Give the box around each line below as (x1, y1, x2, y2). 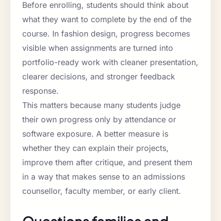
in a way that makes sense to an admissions (22, 172, 185, 182)
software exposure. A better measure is (22, 129, 168, 139)
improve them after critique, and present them (22, 157, 192, 168)
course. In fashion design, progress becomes (22, 29, 190, 39)
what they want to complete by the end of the (22, 14, 191, 25)
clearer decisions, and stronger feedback (22, 72, 175, 82)
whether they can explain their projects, (22, 143, 169, 153)
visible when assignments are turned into (22, 43, 173, 53)
